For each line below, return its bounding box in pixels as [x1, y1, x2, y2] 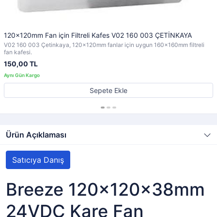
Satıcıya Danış [12, 155, 64, 165]
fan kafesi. [4, 48, 32, 56]
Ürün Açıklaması [6, 130, 66, 139]
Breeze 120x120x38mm [6, 179, 205, 200]
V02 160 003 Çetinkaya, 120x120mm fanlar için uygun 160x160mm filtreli [4, 41, 204, 48]
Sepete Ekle [90, 86, 127, 94]
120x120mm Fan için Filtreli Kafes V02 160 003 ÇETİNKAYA [4, 31, 192, 39]
